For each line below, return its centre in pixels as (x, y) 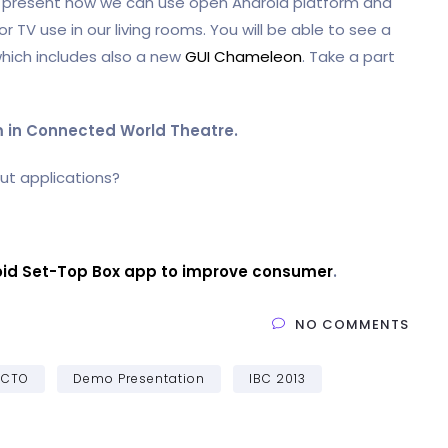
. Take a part (348, 56)
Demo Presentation (139, 378)
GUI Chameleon (243, 56)
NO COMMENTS (352, 324)
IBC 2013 (277, 378)
